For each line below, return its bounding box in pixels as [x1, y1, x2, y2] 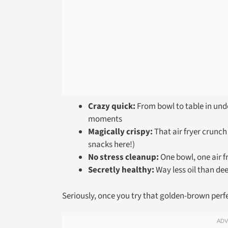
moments [88, 113, 122, 125]
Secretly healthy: [88, 164, 154, 176]
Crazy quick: [88, 100, 135, 112]
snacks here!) [88, 138, 135, 151]
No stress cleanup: [88, 151, 159, 163]
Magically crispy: [88, 126, 153, 138]
